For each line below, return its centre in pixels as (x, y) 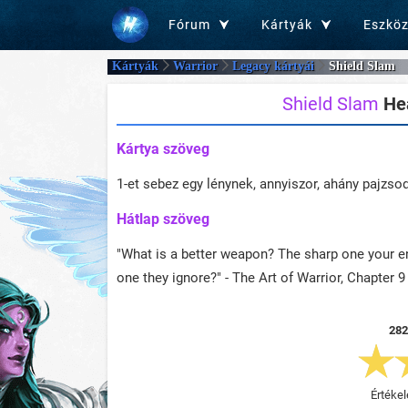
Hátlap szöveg (163, 219)
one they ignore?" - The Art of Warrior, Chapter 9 (261, 278)
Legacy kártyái (273, 66)
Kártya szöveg (163, 149)
